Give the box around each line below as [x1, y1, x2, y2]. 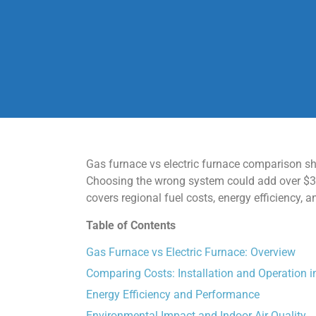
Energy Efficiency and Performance [86, 288, 260, 302]
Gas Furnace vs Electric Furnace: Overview [86, 245, 296, 260]
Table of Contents [86, 218, 176, 232]
